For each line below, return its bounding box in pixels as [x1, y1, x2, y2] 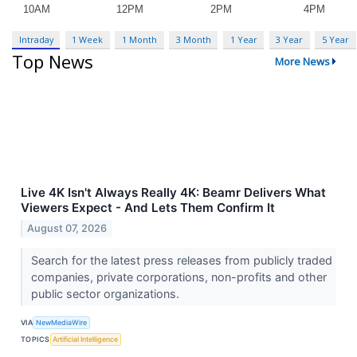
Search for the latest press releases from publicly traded [30, 253, 332, 268]
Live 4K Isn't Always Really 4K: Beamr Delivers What [21, 185, 326, 201]
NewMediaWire [36, 317, 88, 327]
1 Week [72, 33, 104, 45]
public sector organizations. [30, 287, 182, 301]
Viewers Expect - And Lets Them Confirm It [21, 200, 275, 216]
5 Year [321, 33, 349, 45]
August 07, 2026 [27, 222, 108, 235]
